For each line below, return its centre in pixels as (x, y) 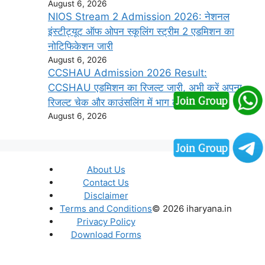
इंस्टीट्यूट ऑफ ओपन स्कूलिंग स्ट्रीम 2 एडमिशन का (141, 32)
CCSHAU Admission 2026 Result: (127, 73)
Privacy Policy (106, 222)
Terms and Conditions (106, 209)
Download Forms (106, 235)
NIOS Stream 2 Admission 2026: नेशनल (139, 17)
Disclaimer (106, 196)
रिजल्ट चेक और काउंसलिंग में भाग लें (113, 103)
